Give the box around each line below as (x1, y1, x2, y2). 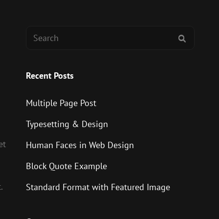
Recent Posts (25, 70, 74, 81)
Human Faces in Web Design (25, 139, 134, 151)
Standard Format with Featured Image (25, 181, 170, 193)
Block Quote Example (25, 160, 107, 172)
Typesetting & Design (25, 118, 108, 130)
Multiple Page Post (25, 97, 96, 109)
